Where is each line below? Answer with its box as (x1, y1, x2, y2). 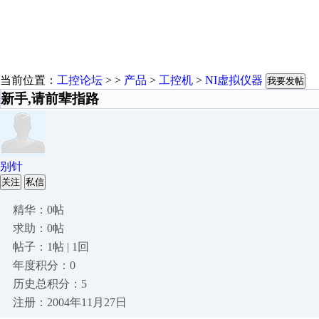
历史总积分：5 (13, 278, 87, 290)
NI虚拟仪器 (205, 74, 263, 86)
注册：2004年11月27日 (13, 296, 127, 308)
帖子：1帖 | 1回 (13, 241, 89, 253)
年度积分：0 (13, 259, 75, 271)
